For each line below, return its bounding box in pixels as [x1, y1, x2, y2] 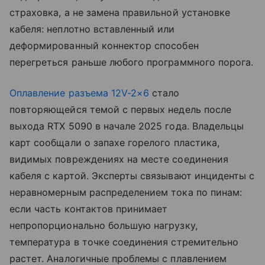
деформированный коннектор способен [9, 40, 199, 52]
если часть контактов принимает [9, 203, 168, 215]
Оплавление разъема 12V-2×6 [9, 87, 150, 99]
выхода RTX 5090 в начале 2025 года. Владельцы [9, 120, 244, 132]
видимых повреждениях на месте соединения [9, 153, 228, 166]
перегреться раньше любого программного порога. [9, 56, 254, 69]
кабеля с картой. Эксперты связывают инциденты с [9, 170, 255, 182]
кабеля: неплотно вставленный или [9, 23, 175, 35]
